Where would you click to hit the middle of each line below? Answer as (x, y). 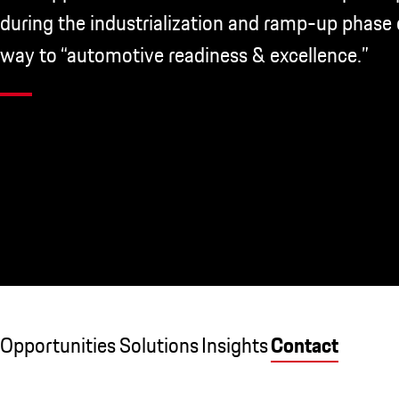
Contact (305, 345)
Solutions (159, 345)
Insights (235, 345)
